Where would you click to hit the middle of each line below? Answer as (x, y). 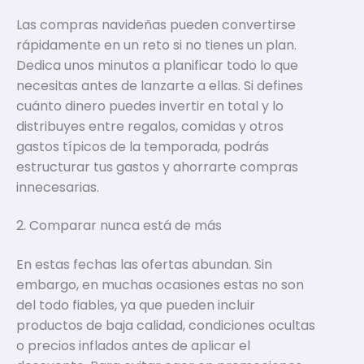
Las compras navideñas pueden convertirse (156, 24)
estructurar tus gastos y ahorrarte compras (157, 167)
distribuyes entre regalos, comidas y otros (150, 126)
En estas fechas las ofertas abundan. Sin (144, 264)
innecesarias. (59, 187)
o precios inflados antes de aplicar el (133, 345)
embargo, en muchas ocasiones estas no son (160, 284)
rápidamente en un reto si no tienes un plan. (156, 45)
